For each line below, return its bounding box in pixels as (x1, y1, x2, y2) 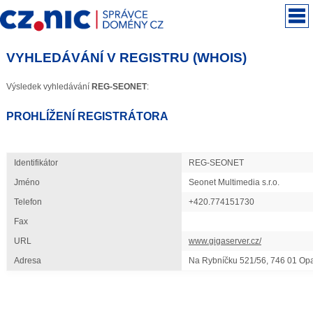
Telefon (13, 197, 42, 208)
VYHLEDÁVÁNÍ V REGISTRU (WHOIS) (6, 50, 247, 66)
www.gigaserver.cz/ (188, 236, 261, 247)
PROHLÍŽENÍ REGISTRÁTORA (6, 110, 168, 123)
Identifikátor (13, 158, 58, 168)
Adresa (13, 256, 41, 266)
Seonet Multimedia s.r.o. (188, 177, 279, 188)
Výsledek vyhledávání (6, 81, 92, 92)
